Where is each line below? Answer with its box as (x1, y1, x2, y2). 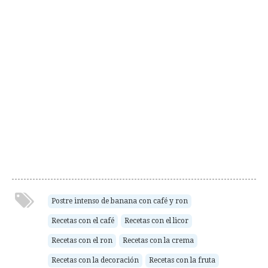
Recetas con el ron (51, 236, 112, 245)
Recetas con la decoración (51, 256, 139, 264)
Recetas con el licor (124, 217, 188, 225)
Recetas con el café (51, 217, 114, 225)
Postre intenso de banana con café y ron (51, 197, 188, 205)
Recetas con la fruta (149, 256, 215, 264)
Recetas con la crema (123, 236, 194, 245)
